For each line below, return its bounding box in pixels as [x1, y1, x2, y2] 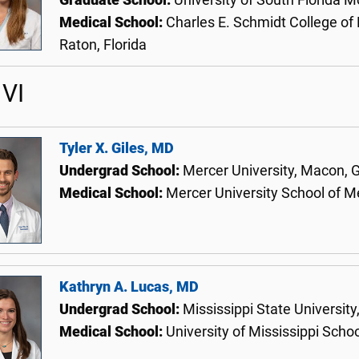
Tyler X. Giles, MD [59, 140, 174, 156]
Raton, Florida [59, 37, 147, 53]
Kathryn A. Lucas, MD [59, 278, 199, 295]
